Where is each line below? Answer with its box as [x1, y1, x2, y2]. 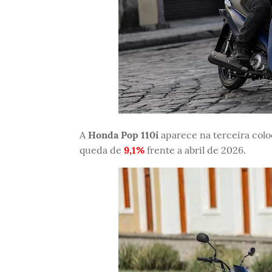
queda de [79, 144, 124, 156]
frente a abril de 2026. [144, 144, 246, 156]
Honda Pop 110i [87, 129, 158, 141]
